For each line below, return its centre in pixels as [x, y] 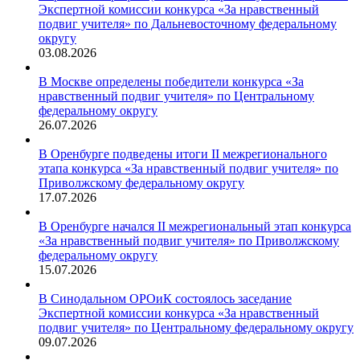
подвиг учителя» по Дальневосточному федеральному [188, 24]
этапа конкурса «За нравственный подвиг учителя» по [188, 169]
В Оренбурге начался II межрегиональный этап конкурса [195, 227]
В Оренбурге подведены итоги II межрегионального [183, 154]
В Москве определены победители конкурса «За [171, 82]
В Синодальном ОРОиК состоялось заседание [165, 299]
